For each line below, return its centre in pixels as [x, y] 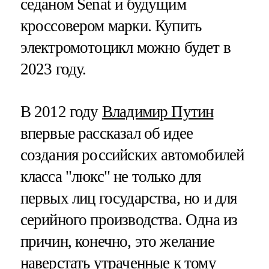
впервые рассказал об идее [107, 133]
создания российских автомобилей [132, 155]
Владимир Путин [158, 111]
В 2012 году [61, 111]
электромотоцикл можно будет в [125, 47]
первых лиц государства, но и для [128, 198]
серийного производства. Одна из [129, 219]
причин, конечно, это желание [117, 241]
